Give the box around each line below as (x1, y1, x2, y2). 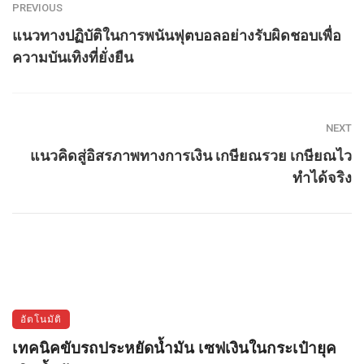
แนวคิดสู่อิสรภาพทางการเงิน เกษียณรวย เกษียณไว (30, 145, 352, 166)
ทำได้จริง (292, 167, 352, 188)
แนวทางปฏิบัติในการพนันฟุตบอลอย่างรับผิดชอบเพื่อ (12, 24, 341, 45)
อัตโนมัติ (20, 311, 62, 326)
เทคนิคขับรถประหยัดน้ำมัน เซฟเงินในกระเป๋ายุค (12, 336, 336, 359)
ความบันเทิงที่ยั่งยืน (12, 46, 133, 67)
